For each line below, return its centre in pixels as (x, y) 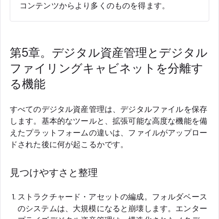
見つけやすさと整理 (54, 172)
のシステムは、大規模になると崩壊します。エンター (112, 208)
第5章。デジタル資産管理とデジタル (109, 52)
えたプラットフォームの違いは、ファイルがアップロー (109, 132)
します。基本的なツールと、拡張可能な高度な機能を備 (109, 121)
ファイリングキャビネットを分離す (107, 68)
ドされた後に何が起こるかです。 (69, 144)
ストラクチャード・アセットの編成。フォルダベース (112, 197)
